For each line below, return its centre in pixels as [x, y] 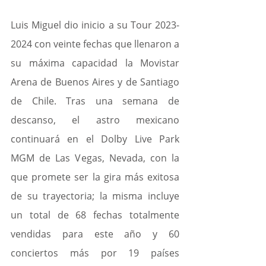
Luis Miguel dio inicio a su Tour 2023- [95, 25]
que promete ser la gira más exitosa [95, 177]
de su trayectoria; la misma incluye [95, 196]
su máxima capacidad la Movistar [95, 63]
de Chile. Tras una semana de [95, 101]
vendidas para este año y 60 [95, 234]
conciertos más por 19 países [95, 253]
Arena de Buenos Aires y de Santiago [95, 82]
